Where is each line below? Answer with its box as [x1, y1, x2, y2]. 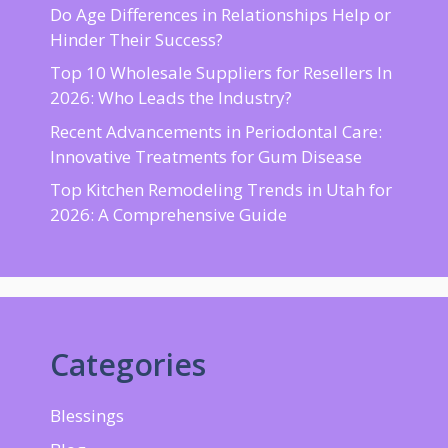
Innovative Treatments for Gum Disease [50, 144, 362, 168]
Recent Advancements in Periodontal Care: [50, 119, 382, 143]
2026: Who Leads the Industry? [50, 86, 292, 110]
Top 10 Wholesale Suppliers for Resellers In [50, 61, 392, 85]
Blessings [50, 404, 124, 428]
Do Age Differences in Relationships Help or [50, 2, 391, 26]
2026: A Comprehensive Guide [50, 203, 287, 227]
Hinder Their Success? [50, 27, 223, 51]
